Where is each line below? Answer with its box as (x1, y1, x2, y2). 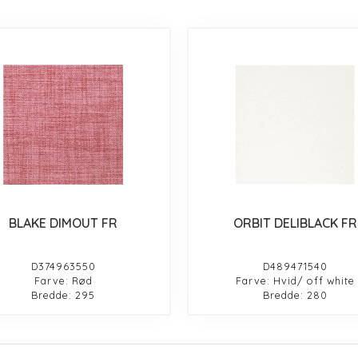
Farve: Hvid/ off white (235, 273, 355, 287)
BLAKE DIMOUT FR (9, 214, 118, 231)
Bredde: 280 (262, 288, 328, 301)
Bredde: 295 (31, 288, 96, 301)
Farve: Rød (34, 273, 93, 287)
